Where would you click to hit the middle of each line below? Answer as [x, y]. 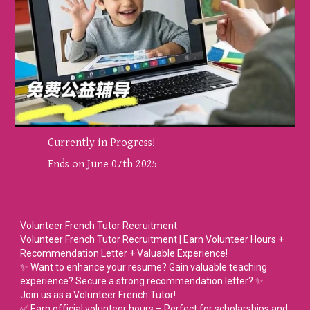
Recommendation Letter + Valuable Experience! [124, 254]
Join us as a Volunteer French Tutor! [98, 295]
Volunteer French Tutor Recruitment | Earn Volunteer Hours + [152, 240]
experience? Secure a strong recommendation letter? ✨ [142, 281]
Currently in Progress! [89, 143]
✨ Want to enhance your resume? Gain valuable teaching [144, 267]
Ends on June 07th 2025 [89, 165]
